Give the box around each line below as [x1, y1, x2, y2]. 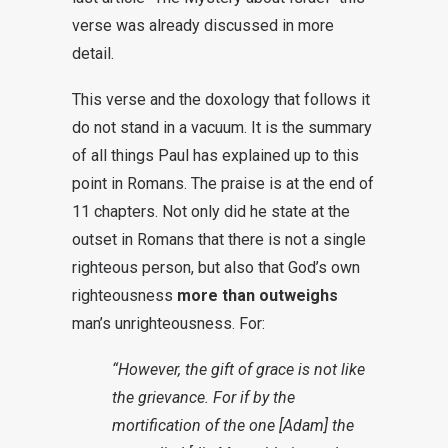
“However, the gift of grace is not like [112, 360, 365, 379]
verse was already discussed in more [72, 16, 334, 35]
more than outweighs [177, 286, 338, 305]
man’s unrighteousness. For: [72, 314, 265, 333]
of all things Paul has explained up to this [72, 146, 359, 165]
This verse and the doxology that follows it [72, 90, 370, 109]
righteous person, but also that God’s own [72, 258, 360, 277]
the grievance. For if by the [112, 388, 295, 407]
